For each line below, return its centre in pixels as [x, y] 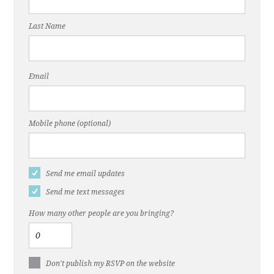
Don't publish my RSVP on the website [111, 263]
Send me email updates [86, 173]
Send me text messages [86, 192]
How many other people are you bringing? [102, 213]
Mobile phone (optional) [70, 123]
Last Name [47, 26]
